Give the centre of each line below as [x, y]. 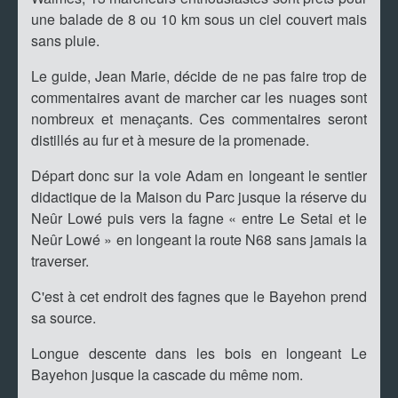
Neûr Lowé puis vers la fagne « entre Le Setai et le [199, 219]
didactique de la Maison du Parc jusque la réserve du [199, 197]
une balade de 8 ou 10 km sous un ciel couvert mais [199, 20]
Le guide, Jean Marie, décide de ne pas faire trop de [199, 76]
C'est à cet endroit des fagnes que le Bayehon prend [199, 297]
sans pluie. [65, 41]
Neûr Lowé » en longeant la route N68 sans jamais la [199, 240]
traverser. [60, 261]
